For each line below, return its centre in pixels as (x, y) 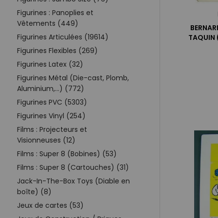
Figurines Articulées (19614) (63, 37)
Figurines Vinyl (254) (51, 116)
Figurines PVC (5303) (52, 102)
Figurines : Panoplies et (55, 12)
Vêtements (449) (48, 23)
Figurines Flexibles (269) (57, 50)
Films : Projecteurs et (52, 129)
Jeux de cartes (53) (50, 205)
